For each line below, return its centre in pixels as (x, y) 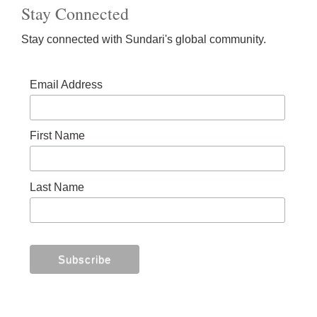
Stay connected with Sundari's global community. (144, 39)
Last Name (57, 187)
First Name (57, 136)
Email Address (66, 85)
